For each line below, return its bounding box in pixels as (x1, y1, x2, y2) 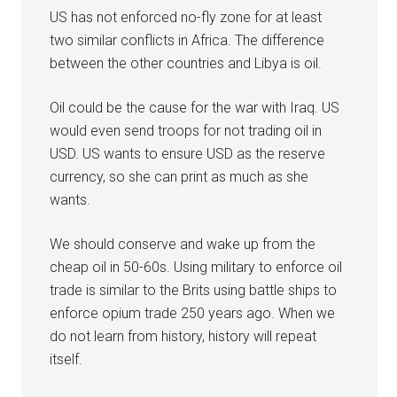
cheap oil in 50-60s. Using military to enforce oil (50, 258, 343, 276)
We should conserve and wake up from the (50, 235, 316, 253)
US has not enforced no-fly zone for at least (50, 8, 323, 26)
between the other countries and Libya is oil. (50, 54, 323, 72)
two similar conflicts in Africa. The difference (50, 31, 325, 49)
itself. (50, 350, 83, 368)
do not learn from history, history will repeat (50, 327, 317, 345)
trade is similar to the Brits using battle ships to (50, 281, 338, 299)
